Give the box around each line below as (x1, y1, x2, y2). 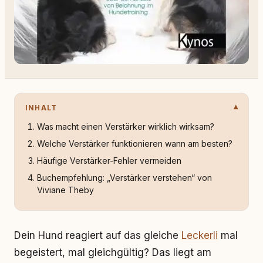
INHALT (25, 103, 58, 112)
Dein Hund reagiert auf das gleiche (14, 230, 181, 241)
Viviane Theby (37, 185, 94, 195)
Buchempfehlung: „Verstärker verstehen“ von (37, 173, 212, 183)
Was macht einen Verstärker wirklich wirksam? (37, 122, 214, 131)
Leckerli (181, 230, 218, 241)
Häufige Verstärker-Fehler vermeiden (37, 156, 181, 166)
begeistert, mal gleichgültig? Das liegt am (14, 247, 211, 258)
